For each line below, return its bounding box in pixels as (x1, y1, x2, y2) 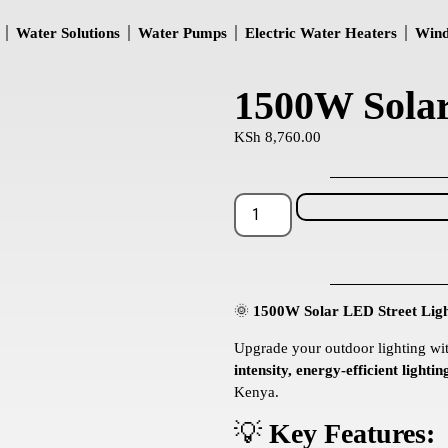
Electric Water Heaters (245, 25, 397, 41)
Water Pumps (138, 25, 227, 41)
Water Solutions (16, 25, 120, 41)
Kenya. (234, 383, 279, 400)
